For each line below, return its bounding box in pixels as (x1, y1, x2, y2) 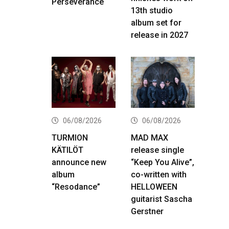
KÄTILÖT (52, 145, 83, 155)
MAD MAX (131, 132, 168, 143)
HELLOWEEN (131, 181, 177, 192)
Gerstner (131, 206, 164, 216)
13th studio (131, 5, 173, 15)
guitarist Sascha (131, 194, 192, 204)
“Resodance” (52, 181, 100, 192)
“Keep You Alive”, (131, 157, 194, 167)
